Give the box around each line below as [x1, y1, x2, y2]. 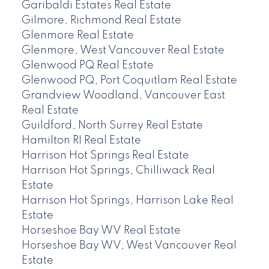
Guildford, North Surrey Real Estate [21, 120, 203, 131]
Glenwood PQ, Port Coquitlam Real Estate [21, 75, 237, 86]
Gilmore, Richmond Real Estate [21, 15, 181, 26]
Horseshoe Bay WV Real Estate [21, 225, 181, 237]
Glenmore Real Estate [21, 30, 134, 41]
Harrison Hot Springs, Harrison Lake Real [21, 195, 234, 207]
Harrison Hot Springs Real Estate [21, 150, 189, 162]
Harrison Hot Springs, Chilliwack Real [21, 165, 215, 177]
